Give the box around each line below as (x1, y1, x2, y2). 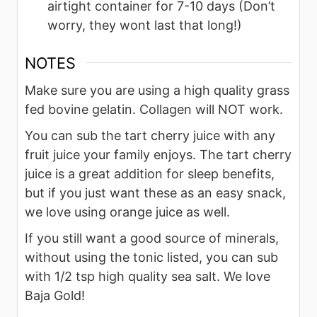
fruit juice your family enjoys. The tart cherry (25, 146, 292, 162)
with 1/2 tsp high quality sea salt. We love (25, 268, 270, 284)
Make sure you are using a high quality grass (25, 82, 289, 98)
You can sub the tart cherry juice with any (25, 127, 275, 143)
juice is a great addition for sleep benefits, (25, 166, 275, 181)
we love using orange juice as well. (25, 204, 230, 219)
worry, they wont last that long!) (47, 17, 242, 33)
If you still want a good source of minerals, (25, 230, 279, 246)
